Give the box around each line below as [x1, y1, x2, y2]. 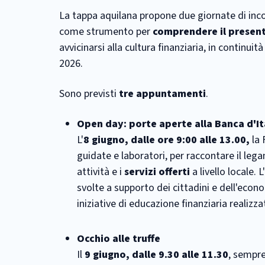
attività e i [77, 164, 124, 179]
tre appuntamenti [119, 86, 206, 101]
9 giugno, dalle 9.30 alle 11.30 [85, 247, 228, 262]
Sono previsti [59, 86, 119, 101]
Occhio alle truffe [77, 231, 160, 246]
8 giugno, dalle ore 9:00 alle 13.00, [83, 132, 250, 147]
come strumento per [59, 24, 153, 39]
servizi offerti [124, 164, 190, 179]
